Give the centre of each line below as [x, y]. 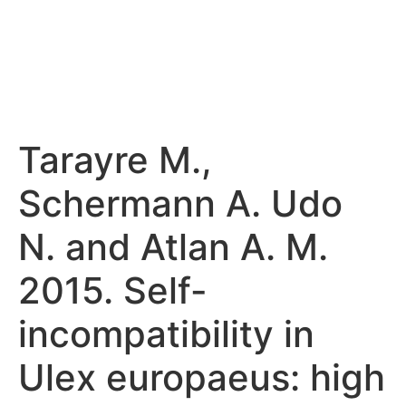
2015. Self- [113, 290]
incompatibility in [166, 334]
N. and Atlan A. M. [173, 247]
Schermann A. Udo [180, 203]
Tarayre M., [115, 160]
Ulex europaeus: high [202, 377]
